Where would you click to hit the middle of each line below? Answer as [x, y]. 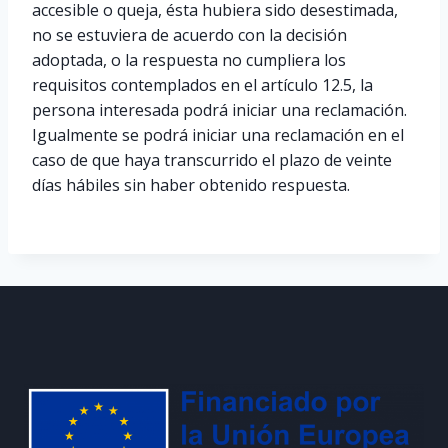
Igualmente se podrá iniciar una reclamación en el [218, 135]
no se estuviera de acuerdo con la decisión [189, 35]
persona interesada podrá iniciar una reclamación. [219, 110]
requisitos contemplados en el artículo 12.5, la [202, 85]
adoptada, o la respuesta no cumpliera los [189, 60]
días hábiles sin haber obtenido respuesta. [195, 185]
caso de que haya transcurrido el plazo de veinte [212, 160]
